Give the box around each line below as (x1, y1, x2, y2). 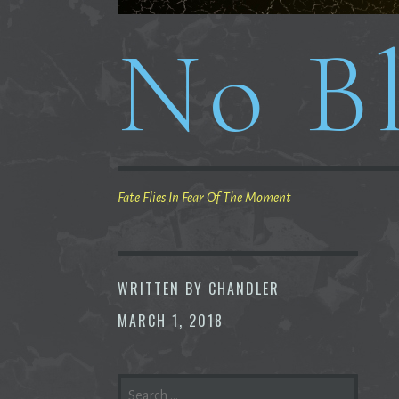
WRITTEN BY (118, 277, 208, 299)
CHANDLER (208, 277, 280, 299)
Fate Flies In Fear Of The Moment (118, 189, 291, 205)
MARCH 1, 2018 (118, 309, 224, 331)
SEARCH (117, 372, 170, 395)
